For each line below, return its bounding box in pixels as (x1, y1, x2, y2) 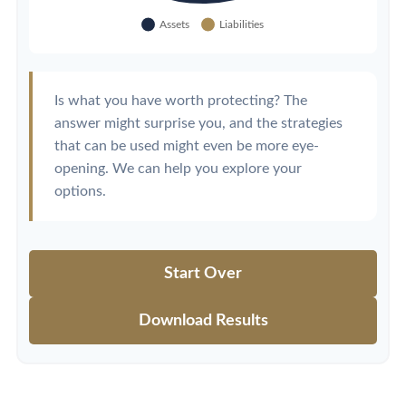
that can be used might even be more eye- (54, 139, 319, 153)
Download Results (138, 313, 268, 329)
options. (54, 184, 106, 198)
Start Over (164, 266, 242, 282)
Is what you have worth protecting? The (54, 93, 307, 108)
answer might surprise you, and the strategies (54, 116, 343, 130)
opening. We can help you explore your (54, 161, 302, 176)
